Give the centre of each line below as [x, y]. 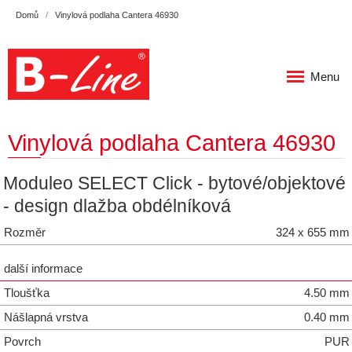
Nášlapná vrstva [46, 317]
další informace [43, 268]
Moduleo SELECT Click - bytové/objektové [174, 183]
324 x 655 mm [313, 232]
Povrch [22, 341]
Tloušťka [27, 293]
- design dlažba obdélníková [117, 206]
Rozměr [25, 232]
